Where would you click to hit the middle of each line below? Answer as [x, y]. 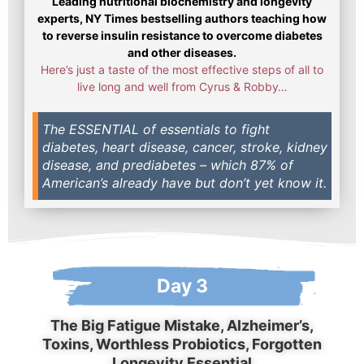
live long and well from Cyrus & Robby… [182, 86]
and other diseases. [182, 52]
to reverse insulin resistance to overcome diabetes [182, 35]
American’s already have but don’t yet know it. [184, 182]
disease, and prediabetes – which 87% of [168, 165]
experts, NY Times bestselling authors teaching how [182, 18]
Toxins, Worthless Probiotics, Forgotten [182, 344]
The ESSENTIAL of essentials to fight [156, 129]
